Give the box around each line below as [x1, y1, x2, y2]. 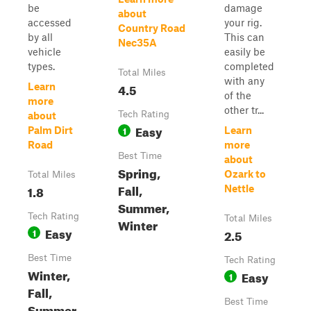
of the [224, 89, 251, 101]
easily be [224, 45, 265, 58]
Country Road [118, 22, 185, 34]
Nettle [224, 182, 254, 194]
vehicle [28, 45, 61, 58]
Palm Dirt [28, 124, 73, 136]
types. [28, 60, 55, 72]
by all [28, 31, 53, 43]
